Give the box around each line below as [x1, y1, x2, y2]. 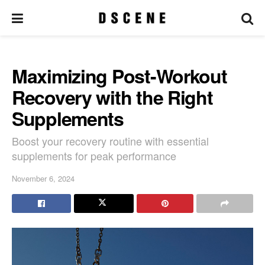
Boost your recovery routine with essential [12, 132, 209, 148]
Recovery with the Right [12, 83, 213, 111]
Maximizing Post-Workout [12, 62, 227, 89]
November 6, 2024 [12, 172, 75, 184]
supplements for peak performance [12, 147, 176, 163]
